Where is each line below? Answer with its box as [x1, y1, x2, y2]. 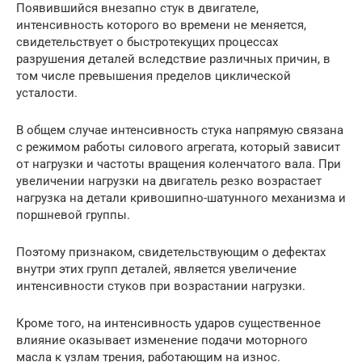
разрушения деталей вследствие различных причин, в [16, 52, 330, 66]
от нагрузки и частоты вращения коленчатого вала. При [16, 157, 341, 171]
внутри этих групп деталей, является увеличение [16, 262, 297, 276]
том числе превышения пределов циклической [16, 69, 291, 83]
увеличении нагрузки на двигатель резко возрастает [16, 174, 322, 188]
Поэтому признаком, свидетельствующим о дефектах [16, 245, 326, 259]
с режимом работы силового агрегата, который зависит [16, 140, 340, 154]
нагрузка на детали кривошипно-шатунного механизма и [16, 191, 346, 205]
